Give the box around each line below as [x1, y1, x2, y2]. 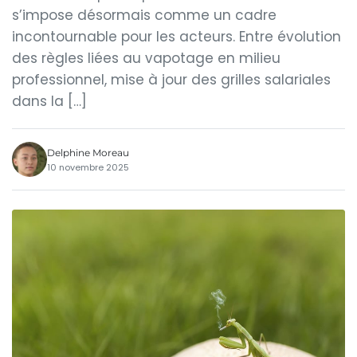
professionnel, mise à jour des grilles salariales [12, 70, 331, 89]
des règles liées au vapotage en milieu [12, 49, 280, 68]
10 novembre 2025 [47, 160, 129, 174]
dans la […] [12, 92, 87, 111]
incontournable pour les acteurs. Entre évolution [12, 27, 341, 46]
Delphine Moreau [47, 146, 129, 159]
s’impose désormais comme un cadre [12, 6, 277, 25]
